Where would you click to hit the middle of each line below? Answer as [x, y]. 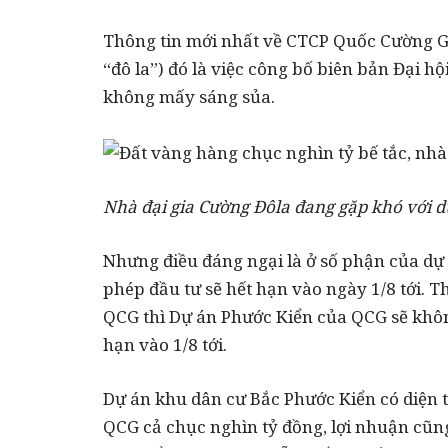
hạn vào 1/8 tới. [165, 345]
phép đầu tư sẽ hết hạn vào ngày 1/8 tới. [266, 289]
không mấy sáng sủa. [189, 97]
